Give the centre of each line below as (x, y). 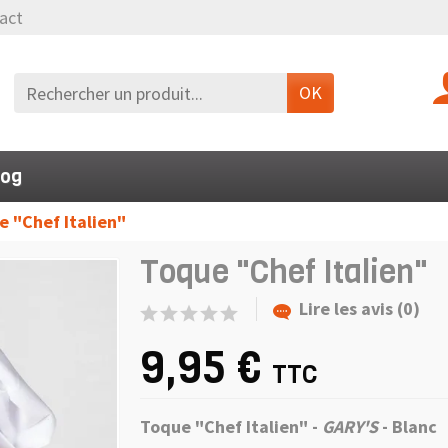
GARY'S (350, 426)
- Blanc (407, 426)
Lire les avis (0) (359, 308)
